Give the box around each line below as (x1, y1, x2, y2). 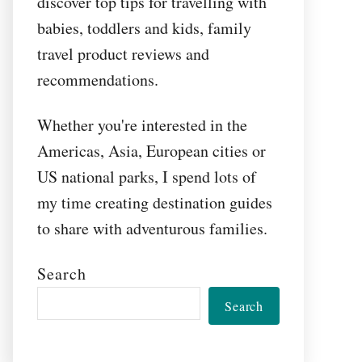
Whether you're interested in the (37, 114, 247, 136)
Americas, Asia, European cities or (37, 140, 266, 162)
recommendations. (37, 69, 158, 90)
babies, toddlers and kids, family (37, 17, 251, 39)
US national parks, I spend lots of (37, 166, 256, 187)
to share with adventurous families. (37, 217, 267, 239)
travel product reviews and (37, 43, 209, 65)
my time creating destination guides (37, 192, 272, 213)
